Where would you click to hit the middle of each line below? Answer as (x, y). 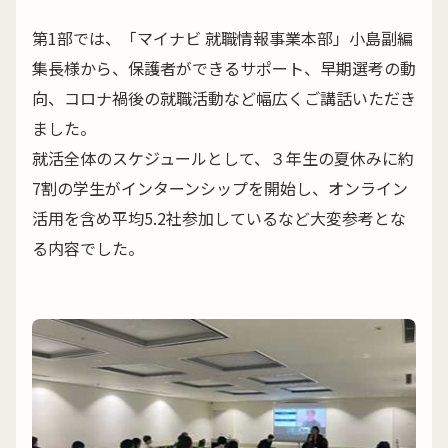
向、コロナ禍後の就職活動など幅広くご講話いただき (224, 97)
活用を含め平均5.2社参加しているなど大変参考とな (219, 217)
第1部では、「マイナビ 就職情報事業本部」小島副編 (222, 37)
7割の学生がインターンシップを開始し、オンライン (220, 187)
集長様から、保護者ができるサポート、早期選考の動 (224, 67)
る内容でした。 (88, 247)
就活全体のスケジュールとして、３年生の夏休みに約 (223, 157)
